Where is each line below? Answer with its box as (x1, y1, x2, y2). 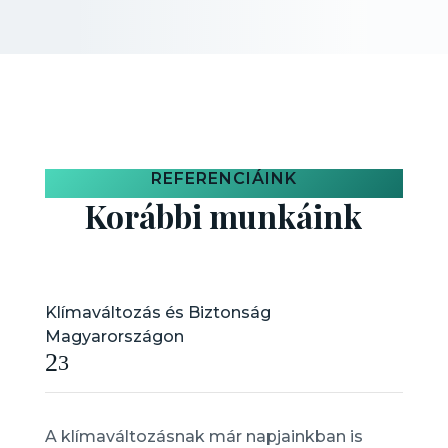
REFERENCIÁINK (150, 169, 297, 188)
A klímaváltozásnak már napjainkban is (44, 427, 363, 446)
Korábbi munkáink (85, 194, 363, 237)
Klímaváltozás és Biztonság (44, 303, 271, 322)
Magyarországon (44, 327, 184, 346)
